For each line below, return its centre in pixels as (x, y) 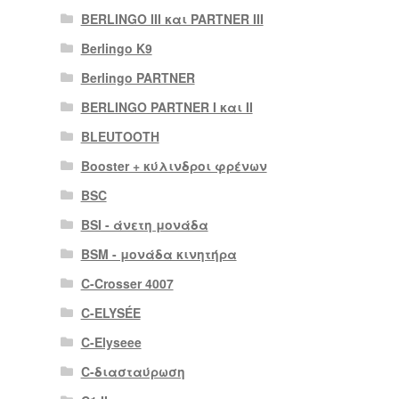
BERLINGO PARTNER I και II (167, 107)
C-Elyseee (111, 342)
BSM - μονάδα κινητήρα (159, 254)
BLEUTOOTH (120, 137)
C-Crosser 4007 (127, 284)
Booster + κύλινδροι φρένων (174, 166)
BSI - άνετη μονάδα (144, 225)
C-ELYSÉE (110, 313)
